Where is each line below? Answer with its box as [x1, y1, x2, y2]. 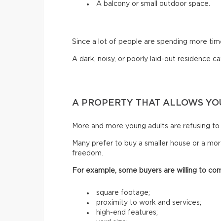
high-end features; [96, 209, 158, 216]
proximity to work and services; [96, 199, 201, 206]
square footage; [96, 189, 150, 196]
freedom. [72, 149, 103, 157]
